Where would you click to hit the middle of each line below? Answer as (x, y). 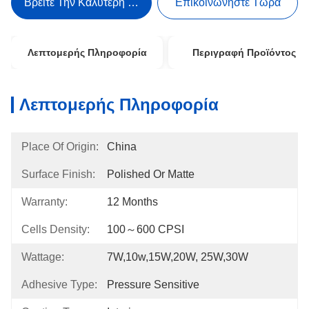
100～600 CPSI (146, 229)
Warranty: (44, 202)
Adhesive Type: (59, 285)
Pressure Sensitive (153, 285)
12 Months (132, 202)
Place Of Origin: (60, 147)
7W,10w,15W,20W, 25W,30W (178, 257)
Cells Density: (56, 229)
